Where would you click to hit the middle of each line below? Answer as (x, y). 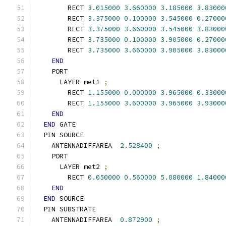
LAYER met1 (70, 82)
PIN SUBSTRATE (66, 209)
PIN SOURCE (60, 135)
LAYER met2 (70, 167)
